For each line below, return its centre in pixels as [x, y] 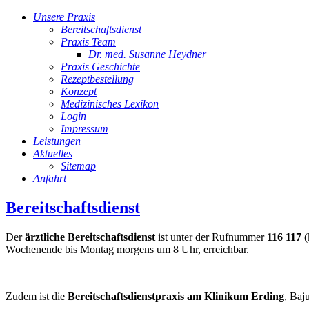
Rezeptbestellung [97, 79]
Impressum [84, 129]
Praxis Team [88, 42]
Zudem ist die [37, 296]
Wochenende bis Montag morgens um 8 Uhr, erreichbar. [127, 249]
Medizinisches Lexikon [110, 104]
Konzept [79, 91]
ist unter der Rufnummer [211, 237]
